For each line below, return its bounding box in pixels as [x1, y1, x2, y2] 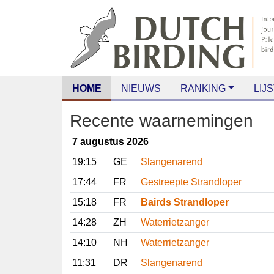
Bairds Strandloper [137, 194, 231, 208]
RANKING [179, 82, 223, 95]
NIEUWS [121, 82, 160, 95]
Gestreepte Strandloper [137, 174, 246, 188]
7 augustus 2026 [72, 134, 150, 147]
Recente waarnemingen [70, 109, 267, 132]
